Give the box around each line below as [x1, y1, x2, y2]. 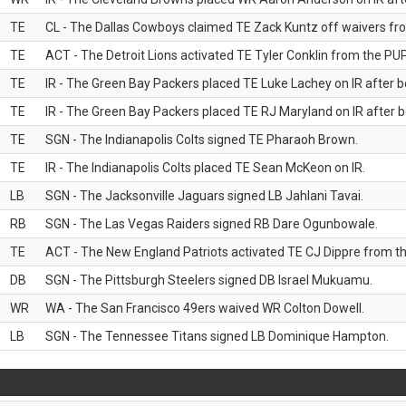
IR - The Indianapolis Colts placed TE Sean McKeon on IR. [45, 160, 365, 175]
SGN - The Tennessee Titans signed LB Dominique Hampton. [45, 329, 389, 343]
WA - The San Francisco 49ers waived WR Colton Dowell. [45, 301, 364, 315]
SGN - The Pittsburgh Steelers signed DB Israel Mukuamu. [45, 273, 372, 287]
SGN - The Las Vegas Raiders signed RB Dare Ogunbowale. [45, 217, 378, 231]
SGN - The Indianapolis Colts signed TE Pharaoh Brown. [45, 132, 358, 147]
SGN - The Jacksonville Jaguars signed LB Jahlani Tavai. [45, 188, 363, 203]
